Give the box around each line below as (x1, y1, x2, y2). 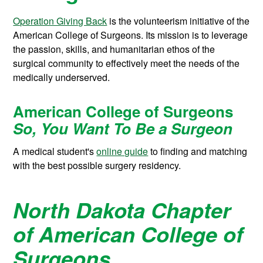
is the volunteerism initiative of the (107, 14, 250, 28)
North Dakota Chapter (13, 195, 231, 225)
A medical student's (13, 144, 97, 159)
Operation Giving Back (13, 14, 107, 28)
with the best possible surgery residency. (13, 159, 181, 173)
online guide (96, 144, 149, 159)
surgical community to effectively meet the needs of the (13, 56, 240, 70)
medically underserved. (13, 70, 110, 84)
